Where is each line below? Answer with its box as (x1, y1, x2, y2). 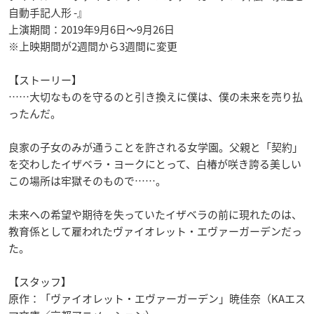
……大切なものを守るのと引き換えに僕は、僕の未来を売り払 (8, 88, 303, 104)
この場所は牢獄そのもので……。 (8, 172, 166, 189)
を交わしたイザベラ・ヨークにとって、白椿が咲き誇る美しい (8, 156, 301, 172)
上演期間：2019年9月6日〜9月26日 (8, 21, 175, 37)
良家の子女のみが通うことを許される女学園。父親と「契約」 (8, 139, 303, 155)
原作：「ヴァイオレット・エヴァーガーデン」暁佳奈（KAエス (8, 290, 306, 306)
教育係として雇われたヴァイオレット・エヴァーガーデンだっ (8, 223, 302, 239)
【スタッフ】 (8, 273, 71, 289)
